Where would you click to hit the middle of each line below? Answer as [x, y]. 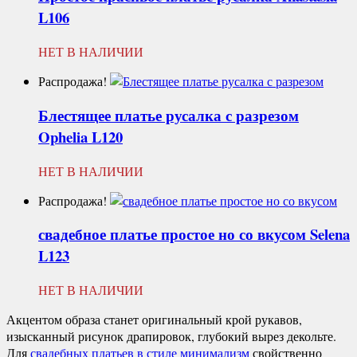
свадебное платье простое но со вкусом [174, 234]
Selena [330, 234]
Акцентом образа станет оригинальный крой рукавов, [154, 320]
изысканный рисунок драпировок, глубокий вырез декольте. [171, 336]
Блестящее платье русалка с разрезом [169, 115]
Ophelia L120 [80, 136]
